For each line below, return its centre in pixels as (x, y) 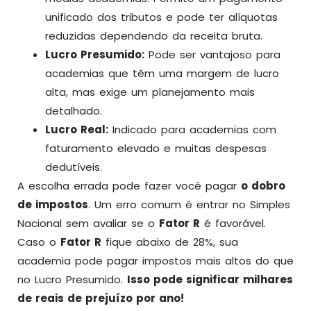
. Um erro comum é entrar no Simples (189, 204)
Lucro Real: (77, 129)
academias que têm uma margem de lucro (162, 73)
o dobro (263, 186)
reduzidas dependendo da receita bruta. (154, 36)
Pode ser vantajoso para (212, 54)
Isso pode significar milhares (210, 279)
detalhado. (74, 111)
